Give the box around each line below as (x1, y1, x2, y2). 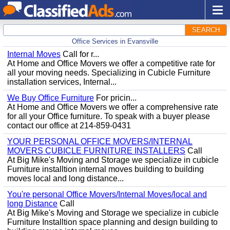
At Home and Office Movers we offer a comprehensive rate (7, 103, 218, 111)
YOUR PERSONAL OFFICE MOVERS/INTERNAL (7, 137, 193, 146)
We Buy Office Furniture (7, 93, 94, 102)
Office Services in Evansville (72, 37, 158, 45)
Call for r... (61, 50, 99, 59)
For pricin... (94, 93, 137, 102)
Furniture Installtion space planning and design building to (7, 218, 218, 226)
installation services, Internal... (7, 78, 117, 86)
